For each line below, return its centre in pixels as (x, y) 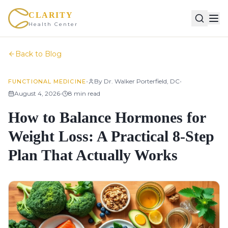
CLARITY (51, 15)
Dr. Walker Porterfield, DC (141, 81)
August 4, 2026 (37, 93)
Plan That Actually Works (93, 155)
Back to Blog (38, 54)
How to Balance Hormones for (107, 117)
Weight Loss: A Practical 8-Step (111, 136)
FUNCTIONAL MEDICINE (47, 81)
